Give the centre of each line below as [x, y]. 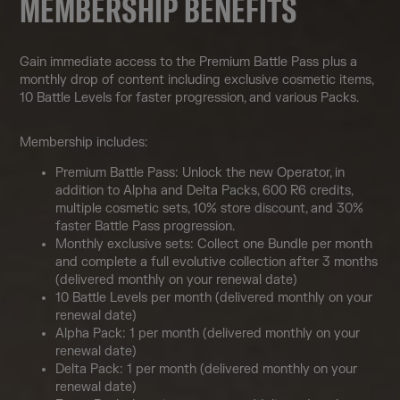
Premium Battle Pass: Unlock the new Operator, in [200, 172]
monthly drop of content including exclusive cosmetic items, [197, 79]
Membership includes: [84, 142]
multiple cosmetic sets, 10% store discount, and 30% [210, 208]
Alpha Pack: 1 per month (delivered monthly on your [208, 333]
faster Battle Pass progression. [146, 226]
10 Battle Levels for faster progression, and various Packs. [190, 97]
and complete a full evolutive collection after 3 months [217, 262]
